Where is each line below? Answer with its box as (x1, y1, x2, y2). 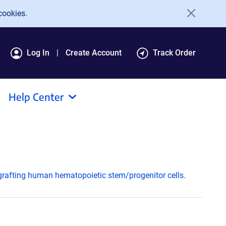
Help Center (9, 90, 64, 103)
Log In (27, 48, 49, 58)
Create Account (66, 48, 122, 58)
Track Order (153, 48, 196, 58)
